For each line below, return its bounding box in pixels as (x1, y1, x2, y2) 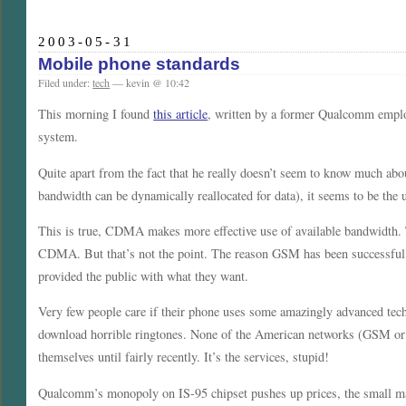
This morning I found (38, 105, 154, 123)
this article (153, 105, 208, 123)
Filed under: (38, 74, 93, 90)
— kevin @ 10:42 (110, 74, 190, 90)
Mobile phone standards (38, 53, 241, 73)
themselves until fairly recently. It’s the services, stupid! (38, 348, 330, 366)
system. (38, 128, 79, 146)
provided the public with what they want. (38, 267, 249, 285)
